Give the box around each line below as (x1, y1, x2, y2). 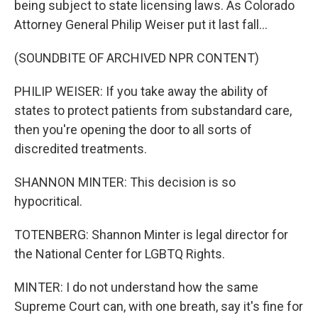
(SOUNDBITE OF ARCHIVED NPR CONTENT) (14, 50, 259, 65)
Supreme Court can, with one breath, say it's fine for (14, 299, 303, 314)
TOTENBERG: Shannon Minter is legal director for (14, 227, 288, 242)
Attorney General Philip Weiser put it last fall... (14, 17, 268, 32)
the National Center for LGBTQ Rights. (14, 246, 225, 261)
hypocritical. (14, 194, 82, 209)
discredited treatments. (14, 141, 147, 156)
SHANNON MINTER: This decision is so (14, 175, 236, 190)
